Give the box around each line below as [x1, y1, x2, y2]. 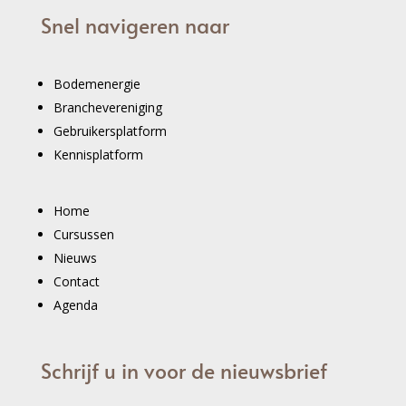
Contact [53, 272, 100, 290]
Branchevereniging [53, 98, 162, 116]
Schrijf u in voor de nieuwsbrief [40, 355, 327, 384]
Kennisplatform [53, 145, 143, 163]
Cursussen [53, 225, 114, 243]
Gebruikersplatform [53, 121, 167, 140]
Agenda [53, 295, 98, 314]
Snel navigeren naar [40, 10, 229, 39]
